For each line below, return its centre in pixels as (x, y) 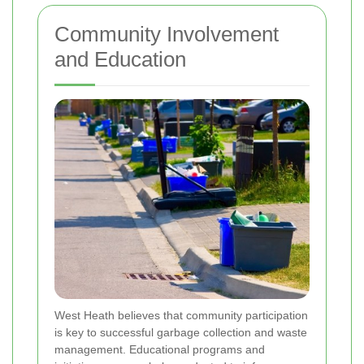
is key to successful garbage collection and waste (181, 332)
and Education (120, 59)
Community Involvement (167, 34)
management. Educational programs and (160, 349)
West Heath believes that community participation (181, 315)
